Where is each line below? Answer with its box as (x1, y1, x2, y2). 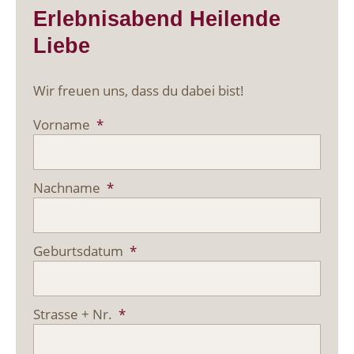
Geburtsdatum (33, 241, 127, 260)
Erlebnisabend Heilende (33, 6, 281, 31)
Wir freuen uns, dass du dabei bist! (33, 81, 245, 100)
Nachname (33, 178, 104, 197)
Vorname (33, 115, 94, 134)
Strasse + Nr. (33, 304, 116, 323)
